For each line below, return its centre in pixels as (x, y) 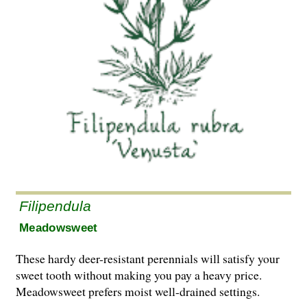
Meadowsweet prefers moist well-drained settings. (138, 292)
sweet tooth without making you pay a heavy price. (139, 275)
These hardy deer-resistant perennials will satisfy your (148, 259)
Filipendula (55, 206)
